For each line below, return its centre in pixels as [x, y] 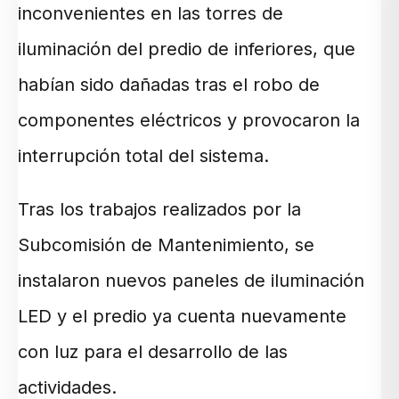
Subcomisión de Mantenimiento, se [166, 245]
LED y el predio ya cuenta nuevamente [182, 317]
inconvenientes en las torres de [151, 14]
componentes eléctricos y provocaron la [189, 121]
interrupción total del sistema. [143, 156]
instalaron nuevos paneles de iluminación [191, 281]
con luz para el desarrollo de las [153, 352]
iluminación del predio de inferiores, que [187, 49]
